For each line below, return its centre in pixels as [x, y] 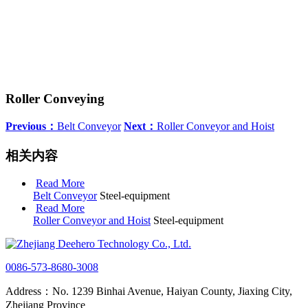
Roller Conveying [55, 99]
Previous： [31, 126]
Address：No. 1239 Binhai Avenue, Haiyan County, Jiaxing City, [149, 291]
